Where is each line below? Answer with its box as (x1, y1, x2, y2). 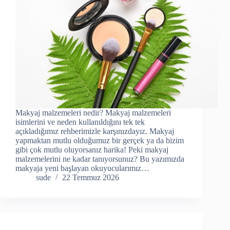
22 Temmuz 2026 (62, 173, 119, 182)
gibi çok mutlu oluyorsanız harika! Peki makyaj (15, 145, 168, 155)
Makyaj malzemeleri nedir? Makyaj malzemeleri (15, 108, 171, 118)
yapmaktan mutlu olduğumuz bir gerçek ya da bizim (15, 136, 184, 145)
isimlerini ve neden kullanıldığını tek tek (15, 118, 145, 127)
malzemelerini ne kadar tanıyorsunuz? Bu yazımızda (15, 155, 184, 164)
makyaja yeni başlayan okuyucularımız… (15, 164, 149, 173)
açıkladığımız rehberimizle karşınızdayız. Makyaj (15, 127, 174, 136)
